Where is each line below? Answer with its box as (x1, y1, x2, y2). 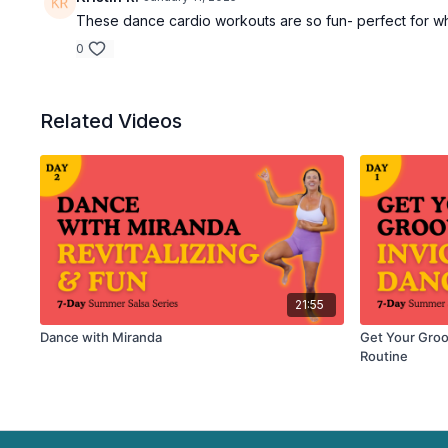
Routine (360, 348, 409, 365)
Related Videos (40, 109, 183, 133)
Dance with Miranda (40, 329, 163, 346)
